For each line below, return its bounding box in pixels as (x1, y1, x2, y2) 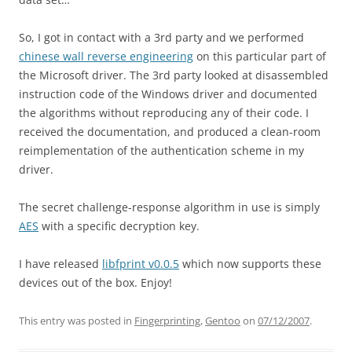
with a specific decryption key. (38, 218, 200, 233)
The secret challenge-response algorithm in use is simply (19, 200, 320, 214)
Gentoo (205, 313, 240, 328)
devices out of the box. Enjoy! (19, 275, 172, 290)
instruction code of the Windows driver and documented (19, 86, 317, 101)
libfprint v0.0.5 (102, 256, 179, 271)
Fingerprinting (134, 313, 200, 328)
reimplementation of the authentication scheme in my (19, 143, 304, 158)
